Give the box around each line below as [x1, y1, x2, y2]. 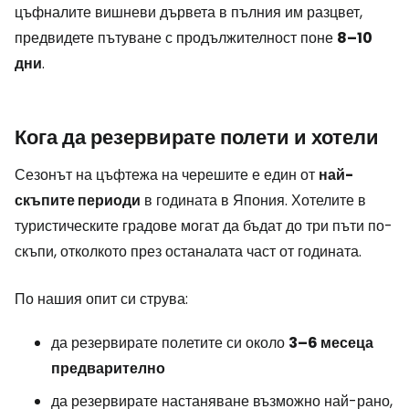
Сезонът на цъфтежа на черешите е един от [15, 164, 319, 186]
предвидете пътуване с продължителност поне [15, 27, 337, 49]
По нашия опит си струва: [15, 288, 188, 310]
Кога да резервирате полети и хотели [15, 123, 379, 152]
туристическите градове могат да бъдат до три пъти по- [15, 215, 393, 237]
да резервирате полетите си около [51, 332, 288, 354]
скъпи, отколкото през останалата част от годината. [15, 241, 362, 263]
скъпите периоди [15, 190, 141, 212]
